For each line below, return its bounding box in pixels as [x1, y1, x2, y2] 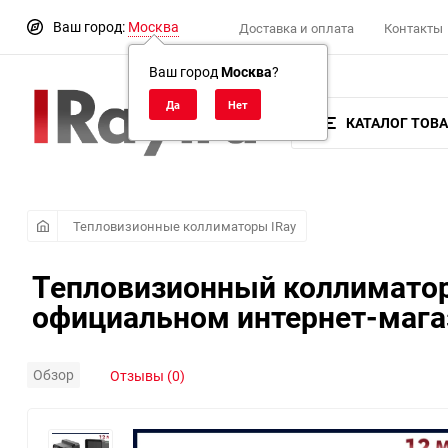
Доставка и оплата [239, 19, 354, 38]
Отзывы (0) [110, 365, 185, 385]
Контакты [384, 19, 443, 38]
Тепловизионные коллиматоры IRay [73, 217, 296, 236]
